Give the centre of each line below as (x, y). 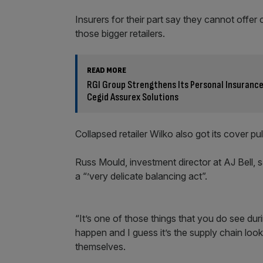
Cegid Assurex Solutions (133, 97)
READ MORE (107, 70)
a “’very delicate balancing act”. (142, 176)
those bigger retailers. (121, 33)
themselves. (100, 247)
